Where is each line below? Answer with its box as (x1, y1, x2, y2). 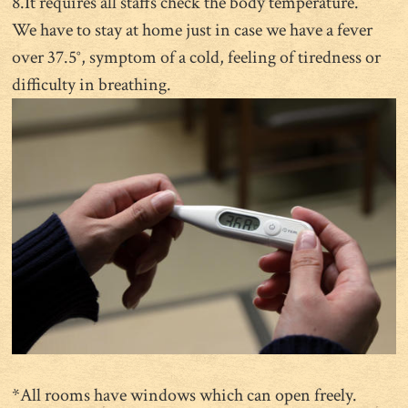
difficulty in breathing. (12, 73, 172, 97)
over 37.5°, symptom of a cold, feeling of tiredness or (12, 46, 382, 70)
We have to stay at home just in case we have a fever (12, 18, 373, 43)
